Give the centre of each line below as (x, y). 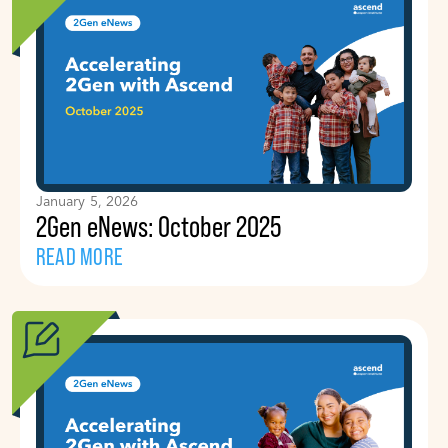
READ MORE (80, 257)
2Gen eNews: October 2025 (158, 227)
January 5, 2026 (87, 201)
